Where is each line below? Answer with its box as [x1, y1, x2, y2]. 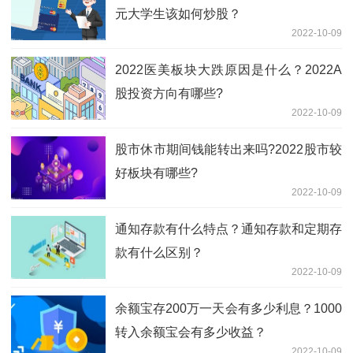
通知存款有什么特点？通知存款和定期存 [115, 221, 342, 236]
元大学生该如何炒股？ [115, 6, 241, 20]
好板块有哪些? [115, 165, 198, 180]
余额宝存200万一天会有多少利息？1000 [115, 301, 342, 315]
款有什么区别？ [115, 245, 203, 259]
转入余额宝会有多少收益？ [115, 325, 266, 339]
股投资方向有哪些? [115, 86, 223, 100]
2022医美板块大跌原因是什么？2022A [115, 62, 342, 76]
